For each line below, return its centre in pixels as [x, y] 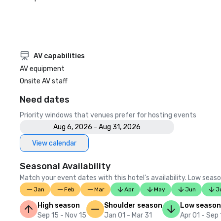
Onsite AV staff [44, 81]
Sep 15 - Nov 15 [62, 215]
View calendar [54, 143]
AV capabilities [59, 56]
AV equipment [42, 69]
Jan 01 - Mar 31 [128, 215]
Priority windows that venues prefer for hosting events [108, 115]
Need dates [45, 100]
